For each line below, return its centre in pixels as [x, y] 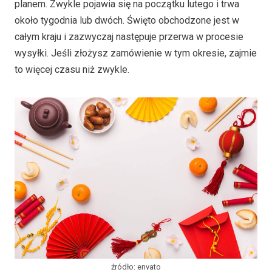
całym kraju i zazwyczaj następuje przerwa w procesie [129, 36]
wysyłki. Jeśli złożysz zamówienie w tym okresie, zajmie [136, 53]
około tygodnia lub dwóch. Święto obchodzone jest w [127, 20]
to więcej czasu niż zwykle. [72, 69]
